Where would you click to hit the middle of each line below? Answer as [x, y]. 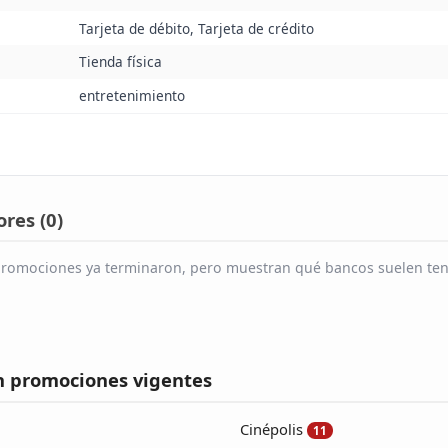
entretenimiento [131, 96]
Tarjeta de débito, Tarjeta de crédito [196, 28]
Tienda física [120, 62]
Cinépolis [271, 428]
